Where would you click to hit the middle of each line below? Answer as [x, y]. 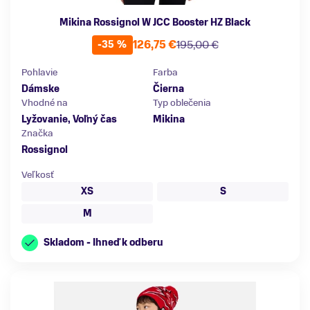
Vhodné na [45, 102]
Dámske [40, 89]
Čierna [168, 89]
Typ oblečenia [182, 102]
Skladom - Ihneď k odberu [103, 242]
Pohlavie [39, 72]
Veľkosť [38, 174]
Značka [37, 133]
